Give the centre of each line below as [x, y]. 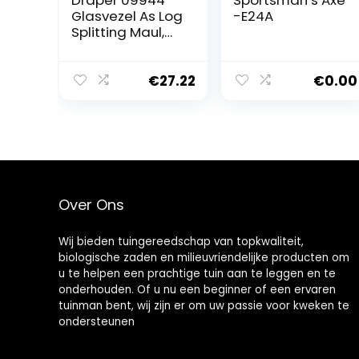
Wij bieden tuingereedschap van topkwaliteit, [181, 241]
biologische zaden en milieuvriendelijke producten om [204, 257]
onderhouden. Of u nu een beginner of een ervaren [197, 289]
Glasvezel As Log [127, 16]
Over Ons [91, 204]
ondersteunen [96, 321]
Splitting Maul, [117, 32]
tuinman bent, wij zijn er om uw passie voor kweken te [204, 305]
